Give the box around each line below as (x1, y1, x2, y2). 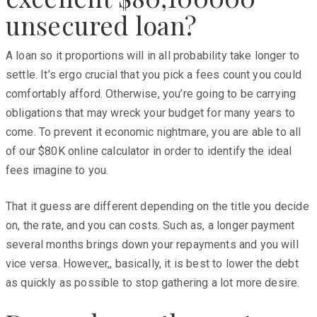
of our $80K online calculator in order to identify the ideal (6, 144, 292, 158)
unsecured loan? (6, 7, 197, 42)
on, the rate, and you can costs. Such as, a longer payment (6, 218, 295, 232)
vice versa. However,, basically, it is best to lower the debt (6, 256, 299, 270)
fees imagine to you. (6, 163, 109, 177)
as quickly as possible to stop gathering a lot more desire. (6, 275, 300, 289)
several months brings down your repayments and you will (6, 237, 299, 251)
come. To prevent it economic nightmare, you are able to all (6, 125, 301, 139)
